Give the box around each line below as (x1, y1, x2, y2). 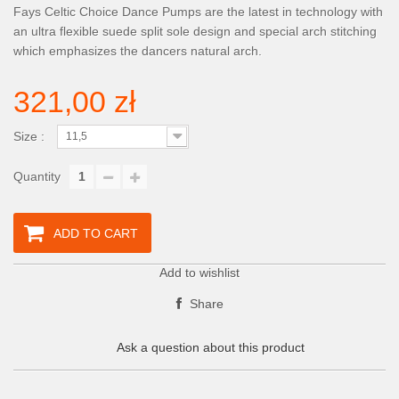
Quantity (13, 169, 61, 183)
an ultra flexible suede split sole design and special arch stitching (13, 24, 377, 38)
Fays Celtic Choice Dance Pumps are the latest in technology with (13, 4, 383, 19)
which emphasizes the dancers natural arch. (13, 44, 262, 58)
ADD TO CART (53, 225, 138, 240)
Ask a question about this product (116, 340, 305, 354)
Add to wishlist (159, 265, 240, 280)
